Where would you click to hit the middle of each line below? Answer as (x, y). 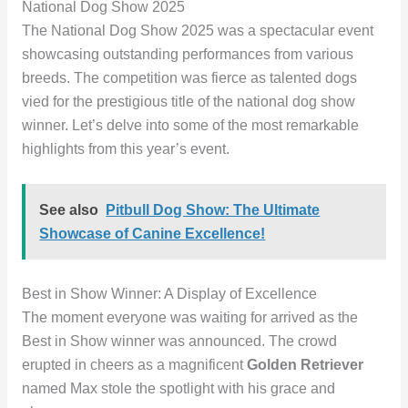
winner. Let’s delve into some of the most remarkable (190, 126)
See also (69, 209)
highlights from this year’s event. (125, 149)
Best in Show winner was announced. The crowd (179, 341)
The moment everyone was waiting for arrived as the (189, 317)
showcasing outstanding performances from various (187, 55)
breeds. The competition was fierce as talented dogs (189, 78)
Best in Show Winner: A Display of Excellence (169, 293)
